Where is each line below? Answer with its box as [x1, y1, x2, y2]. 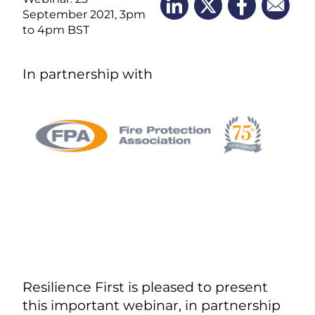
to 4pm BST [22, 22, 89, 37]
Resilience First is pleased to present [22, 278, 268, 295]
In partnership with [22, 65, 153, 83]
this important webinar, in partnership [22, 296, 281, 314]
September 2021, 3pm [22, 7, 146, 21]
